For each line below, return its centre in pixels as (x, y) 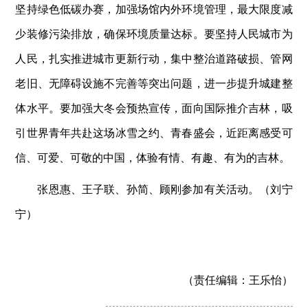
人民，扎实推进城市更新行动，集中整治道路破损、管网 (154, 58)
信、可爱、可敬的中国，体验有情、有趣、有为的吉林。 (153, 157)
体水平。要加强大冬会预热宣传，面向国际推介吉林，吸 (154, 107)
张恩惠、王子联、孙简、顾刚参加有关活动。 (148, 188)
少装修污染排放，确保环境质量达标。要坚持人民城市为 (154, 33)
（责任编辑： (216, 279)
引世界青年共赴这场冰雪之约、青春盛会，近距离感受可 (154, 132)
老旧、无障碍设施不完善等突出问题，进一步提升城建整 (154, 82)
